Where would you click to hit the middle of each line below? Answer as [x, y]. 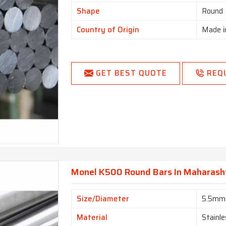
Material [92, 217]
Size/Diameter [103, 199]
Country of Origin [108, 30]
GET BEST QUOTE [132, 73]
